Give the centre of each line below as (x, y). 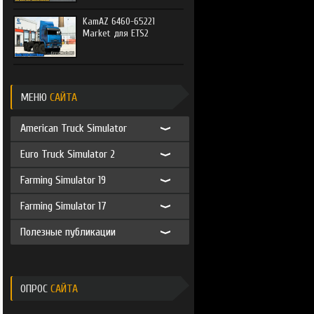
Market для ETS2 (115, 33)
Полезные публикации (68, 232)
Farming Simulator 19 (63, 180)
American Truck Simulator (73, 128)
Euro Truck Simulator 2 (67, 154)
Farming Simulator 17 (63, 206)
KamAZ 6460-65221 (118, 21)
